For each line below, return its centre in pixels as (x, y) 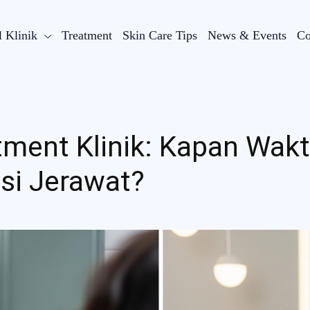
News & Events (247, 36)
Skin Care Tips (160, 36)
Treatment (87, 36)
